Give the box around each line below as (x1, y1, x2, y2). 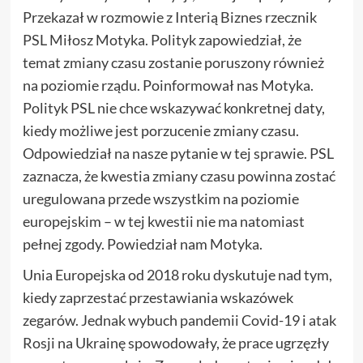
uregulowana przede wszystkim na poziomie (22, 189, 299, 207)
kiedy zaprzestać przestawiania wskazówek (22, 288, 293, 306)
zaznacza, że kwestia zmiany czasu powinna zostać (22, 166, 335, 185)
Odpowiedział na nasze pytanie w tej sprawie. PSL (22, 143, 334, 162)
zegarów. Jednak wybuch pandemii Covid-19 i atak (22, 310, 336, 329)
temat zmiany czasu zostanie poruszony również (22, 53, 324, 71)
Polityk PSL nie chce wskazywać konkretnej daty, (22, 98, 325, 117)
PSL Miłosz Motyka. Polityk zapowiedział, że (22, 30, 301, 49)
